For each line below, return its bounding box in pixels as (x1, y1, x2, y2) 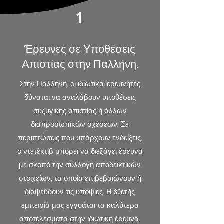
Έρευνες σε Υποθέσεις (24, 43, 135, 56)
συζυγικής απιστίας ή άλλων (33, 107, 127, 115)
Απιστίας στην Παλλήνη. (21, 58, 138, 71)
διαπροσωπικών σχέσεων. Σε (31, 120, 129, 129)
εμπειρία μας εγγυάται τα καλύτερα (21, 201, 139, 210)
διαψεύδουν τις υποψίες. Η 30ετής (25, 188, 135, 196)
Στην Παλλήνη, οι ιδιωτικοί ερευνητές (19, 80, 140, 88)
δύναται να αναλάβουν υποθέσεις (24, 93, 136, 102)
